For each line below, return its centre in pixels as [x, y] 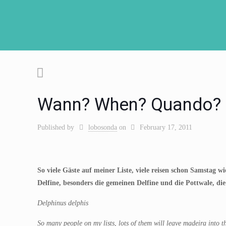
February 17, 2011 [166, 127]
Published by [56, 127]
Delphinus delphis [63, 203]
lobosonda [102, 127]
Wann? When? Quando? [129, 105]
